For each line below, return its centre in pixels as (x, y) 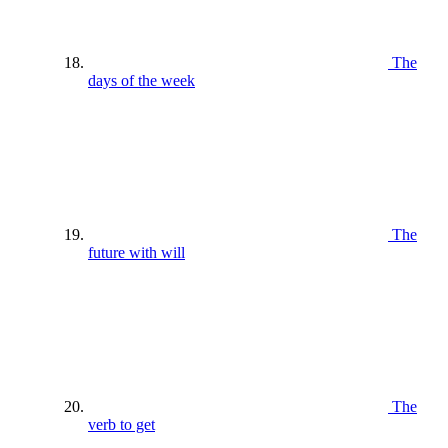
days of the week (141, 80)
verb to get (121, 424)
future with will (136, 252)
